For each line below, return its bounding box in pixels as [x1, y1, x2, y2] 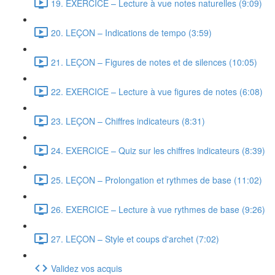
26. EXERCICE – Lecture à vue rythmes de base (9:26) [51, 203, 265, 215]
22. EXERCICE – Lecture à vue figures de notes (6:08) [51, 85, 263, 98]
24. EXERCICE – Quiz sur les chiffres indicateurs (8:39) [51, 144, 265, 157]
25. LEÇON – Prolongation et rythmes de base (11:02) [51, 173, 262, 186]
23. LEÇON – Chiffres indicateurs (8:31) [51, 114, 205, 127]
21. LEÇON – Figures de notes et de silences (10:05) [51, 55, 257, 68]
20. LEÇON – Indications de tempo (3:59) [51, 26, 212, 39]
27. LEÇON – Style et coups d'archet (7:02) [51, 232, 219, 245]
